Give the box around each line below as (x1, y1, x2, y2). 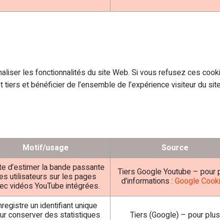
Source (162, 142, 189, 154)
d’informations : (121, 175, 175, 187)
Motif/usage (22, 142, 69, 154)
